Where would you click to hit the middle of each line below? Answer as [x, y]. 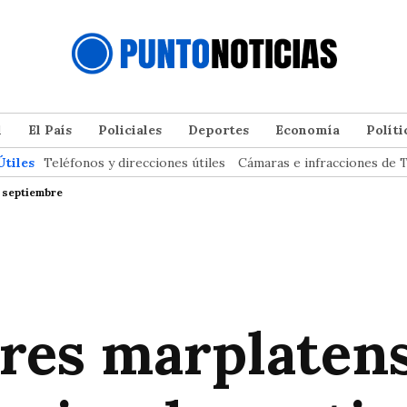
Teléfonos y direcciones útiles [134, 162]
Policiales [130, 129]
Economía [308, 129]
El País [50, 129]
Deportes [218, 129]
